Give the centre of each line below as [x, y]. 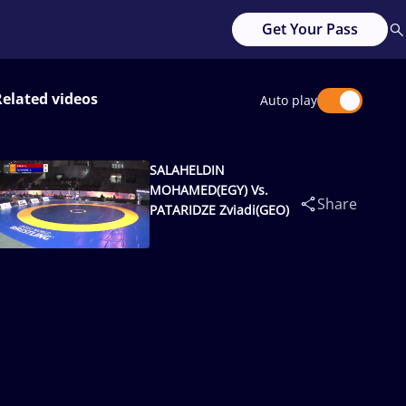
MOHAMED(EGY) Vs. [208, 190]
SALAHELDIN [187, 170]
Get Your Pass [310, 29]
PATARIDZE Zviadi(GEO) [219, 210]
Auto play [289, 100]
